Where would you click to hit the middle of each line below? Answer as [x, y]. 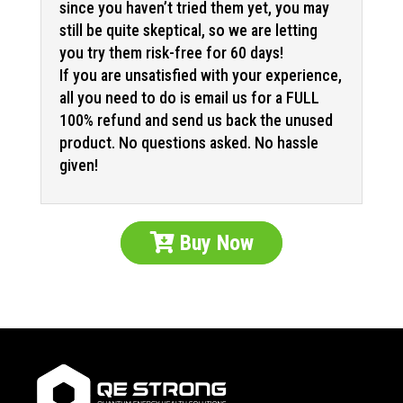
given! [78, 165]
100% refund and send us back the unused [196, 120]
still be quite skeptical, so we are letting [188, 30]
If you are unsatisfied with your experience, [200, 75]
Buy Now [214, 242]
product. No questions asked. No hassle [188, 142]
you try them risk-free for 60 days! [171, 52]
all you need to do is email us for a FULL [189, 97]
